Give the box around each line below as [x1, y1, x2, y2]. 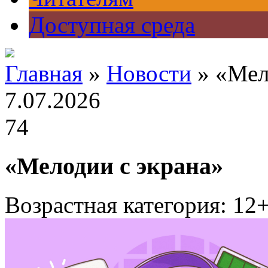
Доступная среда [29, 11, 195, 38]
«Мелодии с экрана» [5, 152, 223, 179]
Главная [5, 60, 83, 86]
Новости [106, 60, 191, 86]
